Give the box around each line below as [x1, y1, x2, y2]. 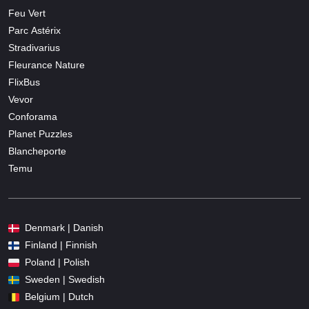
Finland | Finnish [25, 239, 97, 251]
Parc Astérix [8, 25, 61, 37]
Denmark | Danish [25, 222, 103, 234]
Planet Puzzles [8, 128, 72, 140]
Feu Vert [8, 8, 46, 19]
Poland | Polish [25, 257, 90, 268]
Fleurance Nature [8, 59, 85, 71]
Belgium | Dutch [25, 291, 94, 303]
